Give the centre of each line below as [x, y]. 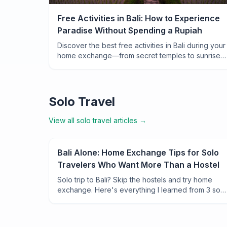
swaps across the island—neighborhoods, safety [139, 200]
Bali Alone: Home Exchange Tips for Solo [138, 152]
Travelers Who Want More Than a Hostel [138, 164]
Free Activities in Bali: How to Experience [139, 18]
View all [63, 120]
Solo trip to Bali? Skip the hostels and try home [135, 179]
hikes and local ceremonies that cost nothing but [138, 65]
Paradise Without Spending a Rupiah [130, 30]
